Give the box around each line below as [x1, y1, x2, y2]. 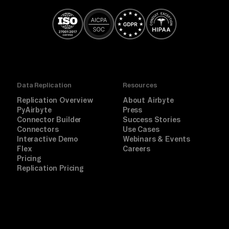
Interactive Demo [17, 134, 78, 143]
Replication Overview [17, 96, 94, 104]
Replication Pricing [17, 164, 84, 172]
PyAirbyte [17, 105, 52, 114]
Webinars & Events [123, 134, 191, 143]
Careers [123, 144, 150, 153]
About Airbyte [123, 96, 174, 104]
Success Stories [123, 115, 180, 124]
